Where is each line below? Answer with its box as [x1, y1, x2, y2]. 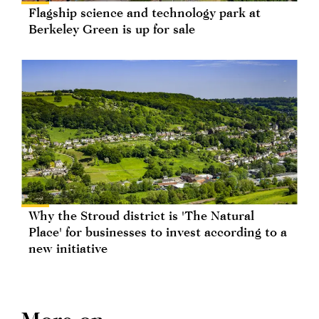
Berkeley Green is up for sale [28, 21, 195, 36]
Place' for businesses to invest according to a [28, 224, 287, 239]
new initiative [28, 240, 108, 256]
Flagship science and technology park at [28, 4, 261, 20]
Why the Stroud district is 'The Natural [28, 207, 254, 223]
